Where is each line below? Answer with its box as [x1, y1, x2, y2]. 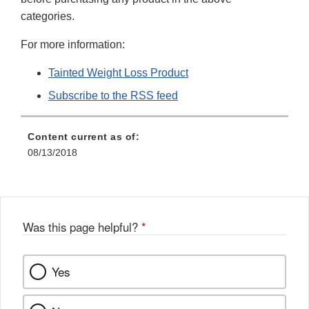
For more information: [21, 38, 125, 50]
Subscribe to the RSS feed [48, 89, 178, 101]
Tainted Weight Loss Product [48, 66, 188, 79]
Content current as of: [28, 130, 139, 142]
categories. [21, 10, 77, 22]
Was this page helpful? [23, 218, 141, 235]
